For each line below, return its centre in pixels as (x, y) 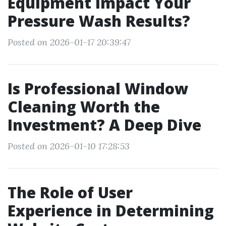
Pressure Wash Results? (99, 21)
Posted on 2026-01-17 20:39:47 (69, 42)
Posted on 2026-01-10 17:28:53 (69, 146)
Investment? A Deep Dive (104, 125)
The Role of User (70, 192)
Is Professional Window (98, 89)
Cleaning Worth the (84, 107)
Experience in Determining (111, 211)
